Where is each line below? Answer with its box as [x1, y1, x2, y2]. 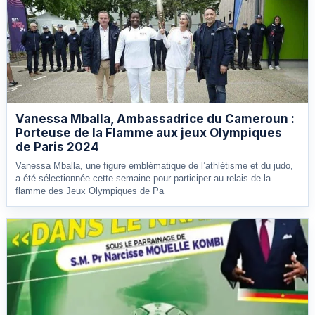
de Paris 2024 [15, 139, 99, 154]
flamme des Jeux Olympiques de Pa [15, 185, 164, 196]
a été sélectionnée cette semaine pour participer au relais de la [15, 172, 271, 184]
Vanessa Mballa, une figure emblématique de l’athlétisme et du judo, [15, 160, 293, 171]
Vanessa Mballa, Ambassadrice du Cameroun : [15, 111, 295, 126]
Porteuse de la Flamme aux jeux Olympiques [15, 125, 282, 140]
